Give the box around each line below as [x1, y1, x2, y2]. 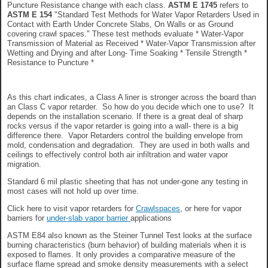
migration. [7, 159, 41, 169]
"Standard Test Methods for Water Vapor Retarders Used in [54, 10, 259, 19]
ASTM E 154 [7, 10, 54, 19]
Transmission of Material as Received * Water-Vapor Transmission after [7, 38, 255, 48]
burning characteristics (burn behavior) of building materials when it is [7, 240, 246, 249]
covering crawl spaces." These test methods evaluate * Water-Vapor [7, 29, 243, 38]
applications [130, 213, 172, 223]
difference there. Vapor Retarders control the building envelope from [7, 130, 243, 140]
